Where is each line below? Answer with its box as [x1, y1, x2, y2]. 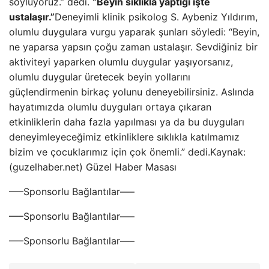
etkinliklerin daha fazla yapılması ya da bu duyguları [9, 116, 244, 128]
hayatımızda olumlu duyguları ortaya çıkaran [9, 101, 211, 113]
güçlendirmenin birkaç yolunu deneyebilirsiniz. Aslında [9, 86, 254, 98]
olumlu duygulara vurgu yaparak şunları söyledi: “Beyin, [9, 26, 259, 38]
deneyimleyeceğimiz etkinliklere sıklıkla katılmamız [9, 131, 240, 143]
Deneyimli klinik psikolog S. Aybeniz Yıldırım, [55, 11, 258, 23]
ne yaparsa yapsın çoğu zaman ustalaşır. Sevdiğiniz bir [9, 41, 258, 53]
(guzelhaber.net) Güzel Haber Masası [9, 161, 177, 173]
